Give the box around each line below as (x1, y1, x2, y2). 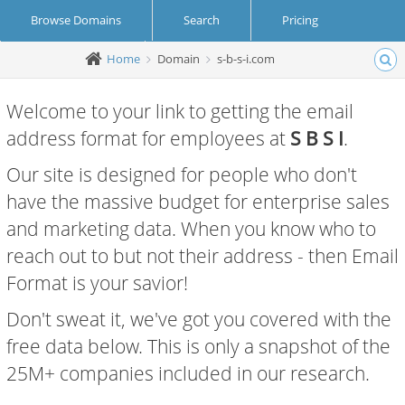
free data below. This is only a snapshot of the (6, 334, 391, 359)
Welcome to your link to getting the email (6, 99, 353, 124)
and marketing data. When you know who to (6, 216, 376, 241)
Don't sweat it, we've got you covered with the (6, 306, 391, 332)
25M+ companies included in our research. (6, 361, 370, 386)
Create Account (32, 52, 114, 69)
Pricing (282, 12, 318, 28)
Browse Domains (31, 12, 121, 28)
